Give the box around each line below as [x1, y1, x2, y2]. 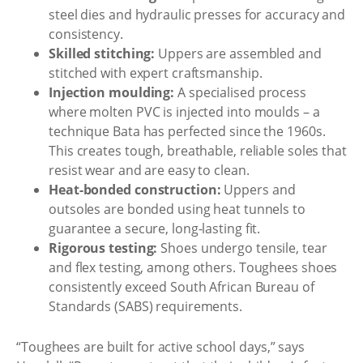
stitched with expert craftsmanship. [49, 64, 263, 82]
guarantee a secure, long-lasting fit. [49, 220, 261, 237]
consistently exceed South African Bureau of [49, 278, 314, 296]
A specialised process [174, 83, 306, 101]
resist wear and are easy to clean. [49, 161, 250, 179]
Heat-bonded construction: [49, 181, 221, 199]
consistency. [49, 25, 123, 43]
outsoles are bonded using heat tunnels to [49, 200, 305, 218]
